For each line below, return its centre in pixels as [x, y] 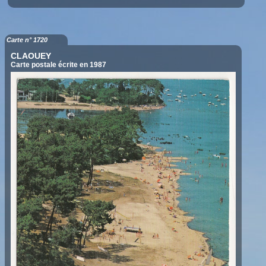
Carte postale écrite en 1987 [59, 65]
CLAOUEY [31, 56]
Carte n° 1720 [27, 40]
